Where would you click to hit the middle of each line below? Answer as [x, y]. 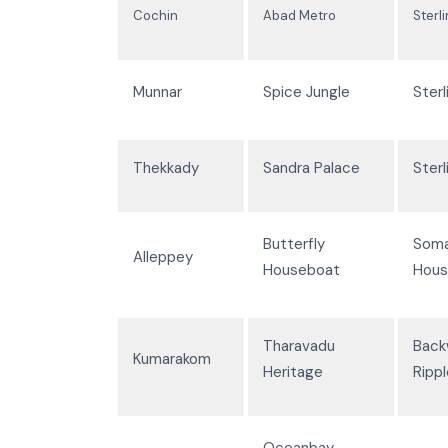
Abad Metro [299, 15]
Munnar [157, 91]
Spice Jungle [306, 91]
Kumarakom [172, 358]
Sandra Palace [311, 167]
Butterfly [294, 243]
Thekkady [166, 167]
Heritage [293, 371]
